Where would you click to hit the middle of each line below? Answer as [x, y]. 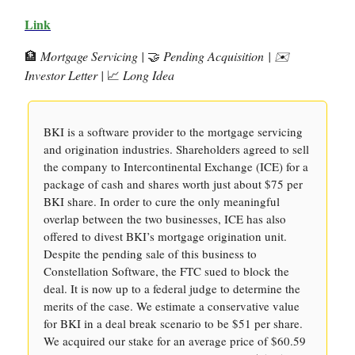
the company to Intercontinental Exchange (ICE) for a [176, 166]
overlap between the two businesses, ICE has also [165, 219]
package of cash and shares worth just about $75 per [173, 184]
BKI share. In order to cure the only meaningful [162, 201]
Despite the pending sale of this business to [150, 254]
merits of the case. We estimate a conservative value [172, 306]
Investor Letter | [66, 75]
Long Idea [147, 75]
